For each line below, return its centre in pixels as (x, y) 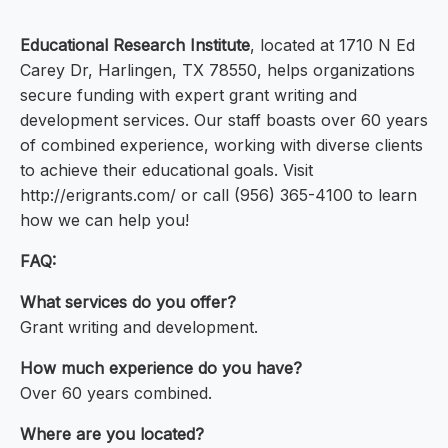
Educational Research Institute (135, 45)
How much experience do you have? (161, 368)
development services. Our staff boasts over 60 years (224, 120)
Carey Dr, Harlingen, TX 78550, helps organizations (217, 70)
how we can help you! (104, 220)
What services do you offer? (128, 302)
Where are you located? (112, 434)
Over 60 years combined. (116, 393)
